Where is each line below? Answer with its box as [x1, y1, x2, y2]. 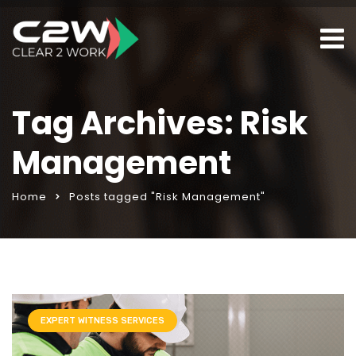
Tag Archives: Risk [12, 101, 308, 145]
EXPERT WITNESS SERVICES [41, 315, 164, 326]
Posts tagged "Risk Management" [69, 189, 265, 204]
